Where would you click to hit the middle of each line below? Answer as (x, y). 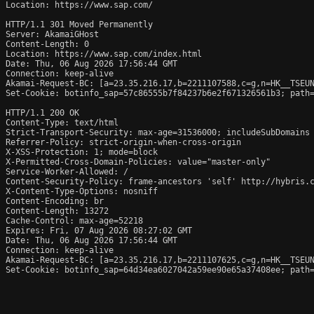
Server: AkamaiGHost (52, 34)
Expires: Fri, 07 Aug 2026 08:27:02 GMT (99, 230)
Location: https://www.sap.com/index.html (104, 54)
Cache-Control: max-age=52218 (74, 220)
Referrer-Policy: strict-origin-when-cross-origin (123, 142)
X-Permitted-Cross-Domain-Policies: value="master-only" (138, 162)
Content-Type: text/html (62, 122)
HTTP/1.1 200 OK (42, 112)
